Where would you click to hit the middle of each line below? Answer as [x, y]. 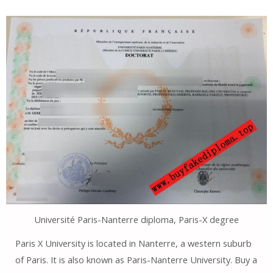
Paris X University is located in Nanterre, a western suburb [133, 243]
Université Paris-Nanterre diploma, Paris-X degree [136, 220]
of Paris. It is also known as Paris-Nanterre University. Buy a [136, 259]
